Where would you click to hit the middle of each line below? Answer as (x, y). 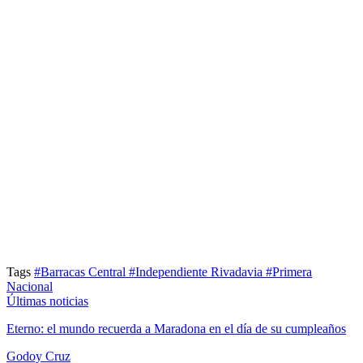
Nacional (30, 286)
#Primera (289, 271)
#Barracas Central (81, 271)
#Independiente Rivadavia (197, 271)
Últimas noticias (47, 301)
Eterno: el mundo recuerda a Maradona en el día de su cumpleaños (176, 328)
